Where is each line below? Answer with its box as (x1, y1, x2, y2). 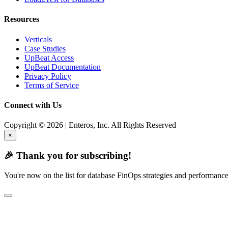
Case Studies (24, 44, 66, 53)
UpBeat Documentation (24, 62, 101, 71)
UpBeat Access (24, 53, 74, 62)
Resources (4, 15, 39, 24)
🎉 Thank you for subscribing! (4, 150, 131, 161)
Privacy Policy (24, 71, 71, 80)
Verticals (24, 35, 52, 44)
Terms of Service (24, 80, 79, 90)
